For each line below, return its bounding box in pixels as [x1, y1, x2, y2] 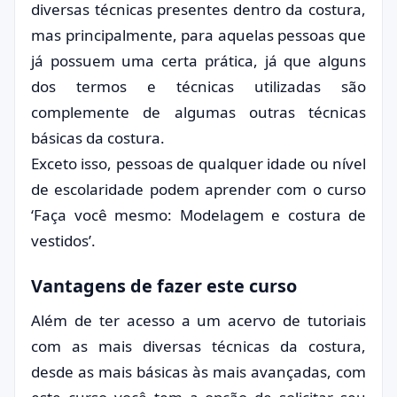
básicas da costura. [31, 128, 165, 148]
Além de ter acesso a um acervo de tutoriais [31, 310, 366, 331]
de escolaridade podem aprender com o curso [31, 179, 366, 199]
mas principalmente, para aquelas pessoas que [31, 25, 366, 45]
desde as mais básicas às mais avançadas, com [31, 362, 366, 382]
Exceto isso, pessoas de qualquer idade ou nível [31, 153, 366, 174]
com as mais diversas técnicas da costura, [31, 336, 366, 356]
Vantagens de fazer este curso [31, 274, 297, 298]
